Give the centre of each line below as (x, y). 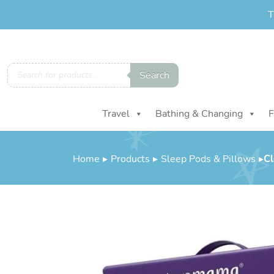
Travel (116, 114)
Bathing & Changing (199, 114)
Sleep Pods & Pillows (208, 159)
